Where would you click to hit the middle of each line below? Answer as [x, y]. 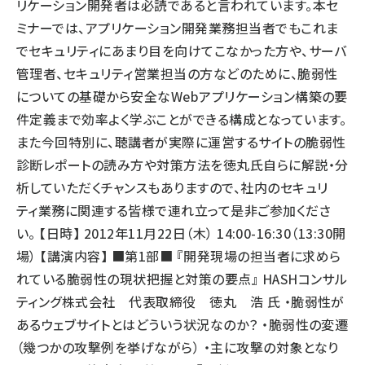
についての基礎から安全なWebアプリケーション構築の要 [182, 96]
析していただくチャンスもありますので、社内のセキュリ [172, 187]
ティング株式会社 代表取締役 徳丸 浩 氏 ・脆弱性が [180, 301]
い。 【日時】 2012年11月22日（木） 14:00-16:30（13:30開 [181, 233]
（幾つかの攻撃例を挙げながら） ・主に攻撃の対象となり [178, 347]
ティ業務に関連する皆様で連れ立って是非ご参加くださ [174, 210]
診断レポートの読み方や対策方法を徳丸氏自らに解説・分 [182, 165]
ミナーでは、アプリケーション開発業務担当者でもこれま [178, 28]
